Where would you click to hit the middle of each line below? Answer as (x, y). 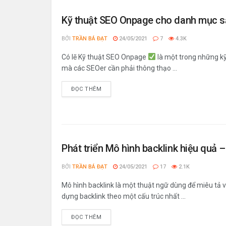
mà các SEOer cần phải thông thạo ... (119, 68)
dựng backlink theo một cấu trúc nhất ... (124, 196)
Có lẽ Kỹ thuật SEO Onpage (105, 57)
